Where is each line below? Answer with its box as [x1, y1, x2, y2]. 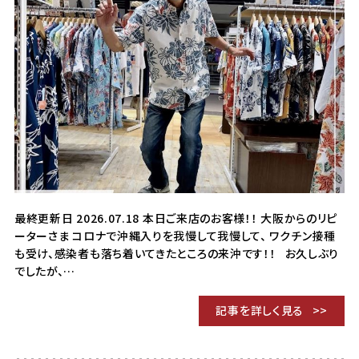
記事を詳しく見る [216, 301, 305, 318]
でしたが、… [14, 262, 76, 279]
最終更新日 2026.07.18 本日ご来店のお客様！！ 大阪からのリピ [14, 209, 338, 226]
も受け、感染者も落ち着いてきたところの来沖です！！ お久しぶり [14, 244, 340, 261]
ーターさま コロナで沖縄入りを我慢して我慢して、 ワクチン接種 [14, 227, 336, 244]
